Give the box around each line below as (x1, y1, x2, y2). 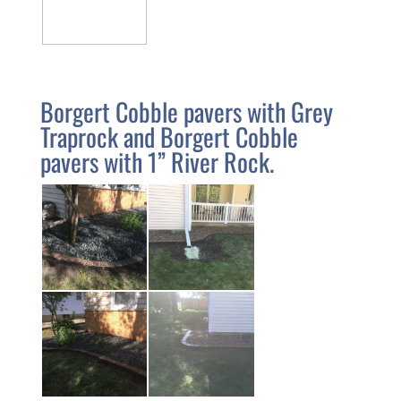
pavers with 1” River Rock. (39, 143, 274, 181)
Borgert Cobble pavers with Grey (39, 93, 333, 131)
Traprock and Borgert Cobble (39, 118, 298, 156)
